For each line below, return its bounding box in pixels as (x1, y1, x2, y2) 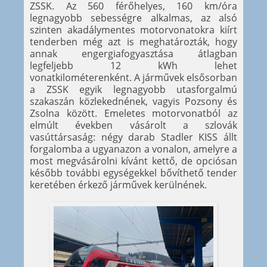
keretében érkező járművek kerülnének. (30, 178, 207, 192)
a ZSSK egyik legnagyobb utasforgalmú (30, 83, 237, 97)
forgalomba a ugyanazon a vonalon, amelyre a (30, 142, 237, 156)
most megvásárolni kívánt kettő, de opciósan (30, 154, 237, 168)
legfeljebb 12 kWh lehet (30, 59, 237, 73)
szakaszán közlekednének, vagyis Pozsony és (30, 95, 237, 108)
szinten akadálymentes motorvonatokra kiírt (30, 23, 237, 37)
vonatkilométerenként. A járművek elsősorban (30, 71, 237, 85)
